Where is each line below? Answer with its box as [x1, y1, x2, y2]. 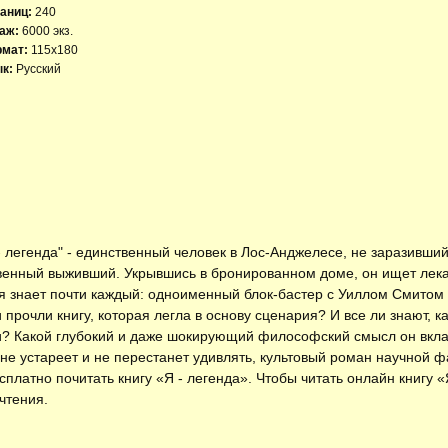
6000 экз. [22, 24, 73, 38]
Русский [13, 62, 61, 76]
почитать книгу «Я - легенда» [56, 369, 248, 386]
